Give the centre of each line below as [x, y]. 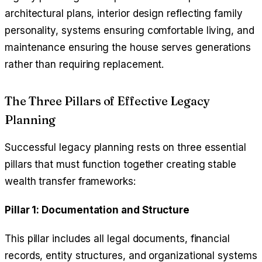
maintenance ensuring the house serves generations [128, 47]
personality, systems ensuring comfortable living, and [130, 30]
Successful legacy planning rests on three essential [125, 147]
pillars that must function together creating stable [120, 164]
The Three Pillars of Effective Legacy [108, 101]
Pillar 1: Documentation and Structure [97, 210]
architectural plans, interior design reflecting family [124, 13]
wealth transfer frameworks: [70, 181]
